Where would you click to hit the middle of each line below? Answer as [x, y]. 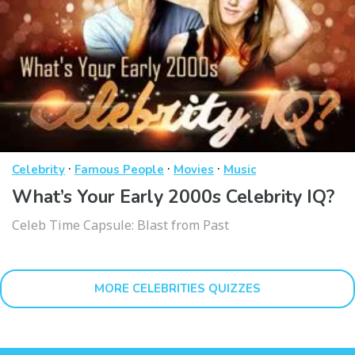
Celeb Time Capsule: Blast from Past [120, 225]
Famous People [119, 170]
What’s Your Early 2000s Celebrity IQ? [173, 197]
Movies [194, 170]
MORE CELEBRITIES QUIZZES [177, 289]
